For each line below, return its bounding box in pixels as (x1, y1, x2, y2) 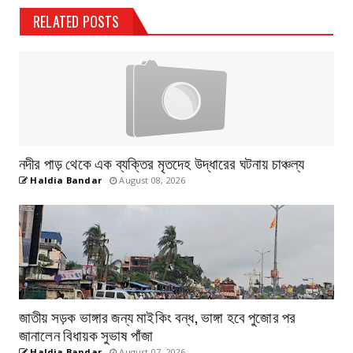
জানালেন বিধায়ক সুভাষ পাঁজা (19, 322, 154, 345)
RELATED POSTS (33, 10, 120, 32)
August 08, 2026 (117, 173, 186, 186)
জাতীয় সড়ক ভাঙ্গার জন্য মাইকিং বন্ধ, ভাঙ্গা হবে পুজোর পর (19, 304, 296, 327)
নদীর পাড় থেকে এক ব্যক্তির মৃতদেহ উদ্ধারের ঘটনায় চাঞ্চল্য (19, 150, 305, 173)
